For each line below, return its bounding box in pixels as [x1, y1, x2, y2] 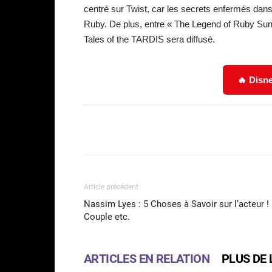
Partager [114, 125, 144, 135]
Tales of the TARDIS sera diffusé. [84, 33, 215, 44]
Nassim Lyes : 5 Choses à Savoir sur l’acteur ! [84, 198, 269, 209]
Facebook [196, 124, 226, 134]
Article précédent [84, 182, 138, 191]
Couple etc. [84, 211, 130, 222]
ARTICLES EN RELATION [84, 251, 209, 266]
